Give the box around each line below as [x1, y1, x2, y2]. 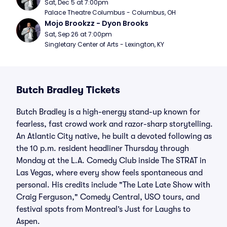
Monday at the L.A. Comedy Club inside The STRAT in [16, 156, 206, 165]
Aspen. [16, 217, 40, 226]
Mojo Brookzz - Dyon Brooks [45, 18, 148, 28]
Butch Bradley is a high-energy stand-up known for [16, 107, 200, 117]
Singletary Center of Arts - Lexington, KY [45, 40, 164, 49]
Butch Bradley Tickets [16, 84, 120, 96]
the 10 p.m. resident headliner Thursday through [16, 144, 189, 153]
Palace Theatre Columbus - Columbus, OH [45, 8, 176, 17]
